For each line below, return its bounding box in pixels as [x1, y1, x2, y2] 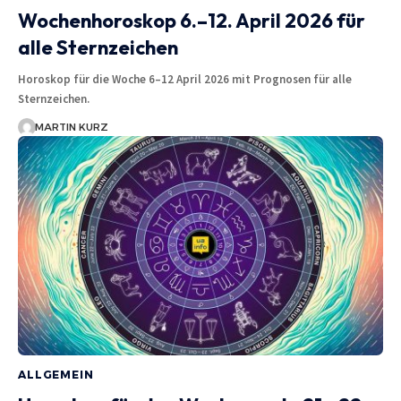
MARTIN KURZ [34, 120, 108, 133]
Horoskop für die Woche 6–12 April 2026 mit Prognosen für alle [18, 71, 352, 87]
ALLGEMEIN [18, 367, 94, 381]
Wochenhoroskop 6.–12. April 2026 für [18, 7, 365, 33]
